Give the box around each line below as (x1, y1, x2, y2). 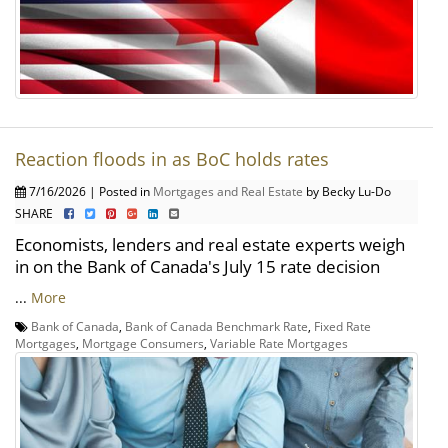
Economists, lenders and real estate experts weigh (15, 232, 405, 256)
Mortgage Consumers (82, 334, 204, 351)
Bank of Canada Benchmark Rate (125, 317, 308, 334)
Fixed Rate (314, 317, 371, 334)
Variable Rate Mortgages (210, 334, 348, 351)
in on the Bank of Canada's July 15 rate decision (15, 254, 380, 278)
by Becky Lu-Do (303, 182, 391, 199)
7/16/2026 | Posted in (26, 182, 153, 199)
